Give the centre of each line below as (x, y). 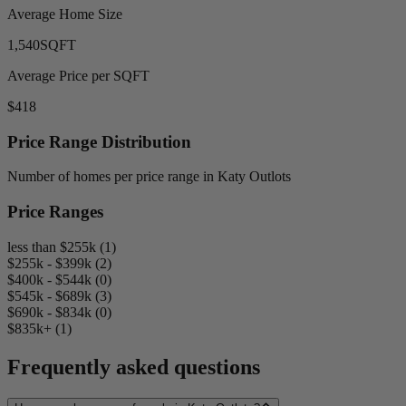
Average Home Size (65, 14)
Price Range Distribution (99, 141)
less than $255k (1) (62, 246)
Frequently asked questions (134, 367)
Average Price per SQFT (78, 75)
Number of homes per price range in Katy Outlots (149, 177)
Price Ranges (55, 212)
